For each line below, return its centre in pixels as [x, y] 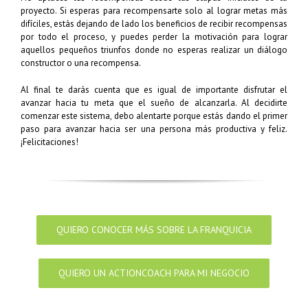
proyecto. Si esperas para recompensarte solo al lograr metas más [154, 10]
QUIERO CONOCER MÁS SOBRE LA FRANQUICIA [154, 229]
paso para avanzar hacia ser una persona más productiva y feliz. [154, 129]
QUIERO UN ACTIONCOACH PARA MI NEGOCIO [154, 273]
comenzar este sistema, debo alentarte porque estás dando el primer [154, 115]
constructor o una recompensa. [81, 63]
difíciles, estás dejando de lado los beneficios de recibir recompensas [154, 23]
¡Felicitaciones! [49, 142]
